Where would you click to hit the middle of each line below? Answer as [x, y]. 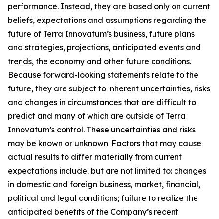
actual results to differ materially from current [95, 157]
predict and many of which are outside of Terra [97, 116]
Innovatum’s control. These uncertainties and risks [102, 130]
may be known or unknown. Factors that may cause [105, 143]
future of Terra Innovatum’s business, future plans [101, 34]
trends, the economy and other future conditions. [99, 61]
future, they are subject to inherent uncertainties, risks [109, 88]
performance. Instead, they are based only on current [109, 6]
